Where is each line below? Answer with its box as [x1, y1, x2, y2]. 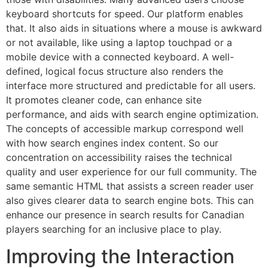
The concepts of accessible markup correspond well [6, 123, 243, 135]
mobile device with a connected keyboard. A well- [6, 51, 234, 63]
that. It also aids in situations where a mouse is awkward [6, 22, 262, 35]
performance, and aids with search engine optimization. [6, 108, 258, 121]
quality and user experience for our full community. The [6, 166, 257, 178]
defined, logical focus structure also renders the [6, 65, 223, 78]
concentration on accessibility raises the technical [6, 151, 232, 164]
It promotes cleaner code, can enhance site [6, 94, 202, 106]
